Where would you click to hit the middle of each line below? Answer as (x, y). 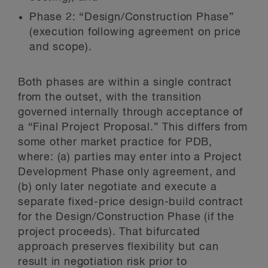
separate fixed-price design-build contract (131, 202)
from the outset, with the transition (110, 97)
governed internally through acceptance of (130, 112)
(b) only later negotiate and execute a (118, 187)
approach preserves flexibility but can (118, 247)
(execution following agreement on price (135, 32)
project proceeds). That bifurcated (109, 232)
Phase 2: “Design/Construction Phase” (132, 17)
